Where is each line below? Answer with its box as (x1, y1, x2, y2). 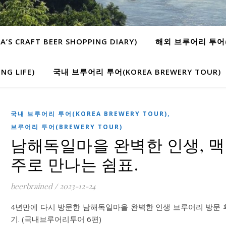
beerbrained (11, 181, 52, 191)
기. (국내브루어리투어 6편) (11, 214, 101, 224)
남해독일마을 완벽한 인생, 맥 (11, 134, 224, 155)
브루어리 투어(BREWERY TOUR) (11, 123, 123, 131)
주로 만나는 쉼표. (11, 153, 138, 175)
